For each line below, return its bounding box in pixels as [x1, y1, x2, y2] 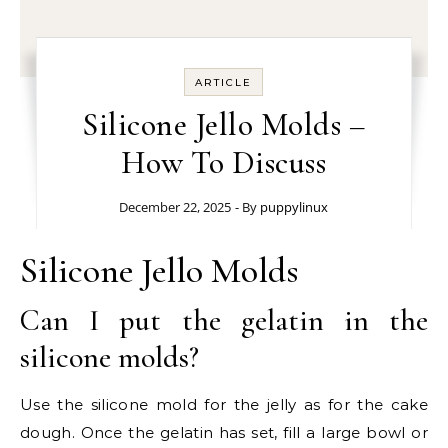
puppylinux [260, 198, 329, 216]
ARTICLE [195, 76, 253, 89]
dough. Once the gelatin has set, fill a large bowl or [20, 423, 428, 442]
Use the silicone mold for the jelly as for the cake [20, 395, 428, 414]
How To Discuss [121, 143, 327, 182]
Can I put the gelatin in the [20, 302, 428, 339]
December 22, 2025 [119, 198, 232, 216]
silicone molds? [20, 339, 199, 376]
